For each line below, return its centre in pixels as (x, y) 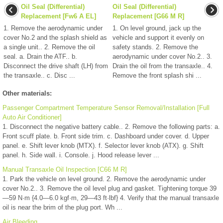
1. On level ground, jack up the (157, 28)
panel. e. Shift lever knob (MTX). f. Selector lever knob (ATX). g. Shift (103, 146)
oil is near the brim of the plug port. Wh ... (62, 208)
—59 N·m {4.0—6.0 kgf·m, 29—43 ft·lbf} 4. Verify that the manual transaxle (111, 198)
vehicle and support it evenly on (158, 38)
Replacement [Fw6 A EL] (58, 16)
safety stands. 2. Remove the (155, 47)
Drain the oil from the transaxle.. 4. (163, 66)
